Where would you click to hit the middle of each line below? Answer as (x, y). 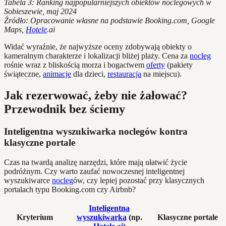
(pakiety (179, 65)
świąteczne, (23, 74)
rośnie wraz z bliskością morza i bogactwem (75, 65)
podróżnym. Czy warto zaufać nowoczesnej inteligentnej (94, 171)
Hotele (36, 30)
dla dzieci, (89, 74)
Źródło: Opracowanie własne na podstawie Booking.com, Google (109, 21)
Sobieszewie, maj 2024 (40, 12)
